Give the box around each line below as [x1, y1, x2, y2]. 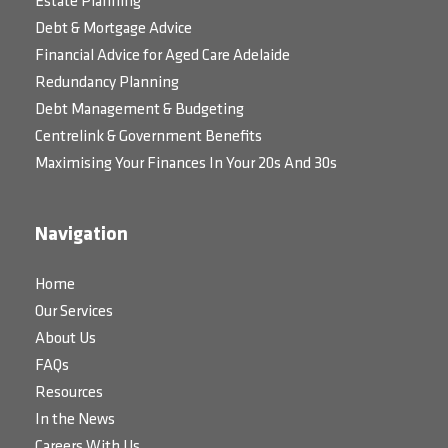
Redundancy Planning [35, 75, 179, 92]
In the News [35, 412, 115, 429]
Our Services [35, 304, 113, 321]
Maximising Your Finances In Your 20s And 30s [35, 156, 337, 173]
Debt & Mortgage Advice [35, 21, 192, 38]
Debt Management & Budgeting [35, 102, 244, 119]
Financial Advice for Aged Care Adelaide [35, 48, 290, 65]
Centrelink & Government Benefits [35, 129, 262, 146]
